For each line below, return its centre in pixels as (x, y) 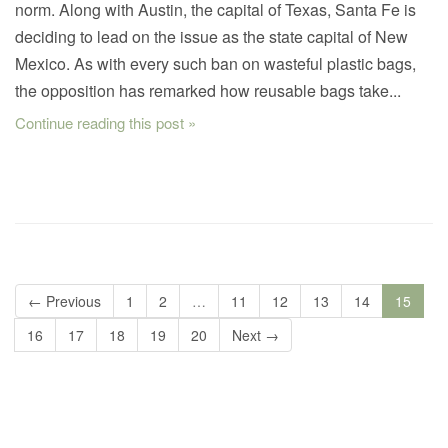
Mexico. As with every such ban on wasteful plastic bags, (215, 64)
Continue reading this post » (105, 123)
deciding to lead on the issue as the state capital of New (211, 37)
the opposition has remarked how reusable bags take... (208, 91)
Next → (255, 335)
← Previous (64, 301)
